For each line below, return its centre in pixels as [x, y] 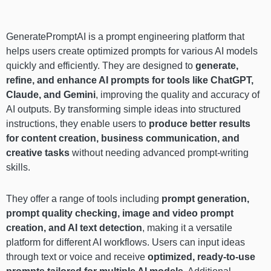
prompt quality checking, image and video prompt [120, 214]
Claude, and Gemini [51, 95]
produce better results [200, 124]
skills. [18, 168]
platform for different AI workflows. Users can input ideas [126, 243]
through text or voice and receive [77, 257]
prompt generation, [205, 199]
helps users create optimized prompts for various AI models [132, 51]
